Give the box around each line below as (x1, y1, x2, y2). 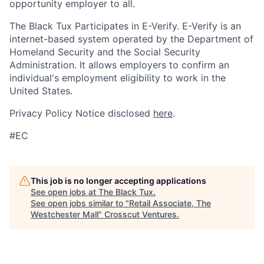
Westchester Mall (31, 209, 98, 219)
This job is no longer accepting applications (31, 175, 206, 186)
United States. (9, 84, 72, 97)
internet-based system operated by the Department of (9, 32, 253, 45)
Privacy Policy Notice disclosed (9, 107, 153, 119)
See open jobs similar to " (31, 197, 129, 208)
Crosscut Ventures (104, 209, 177, 219)
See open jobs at (31, 186, 98, 197)
